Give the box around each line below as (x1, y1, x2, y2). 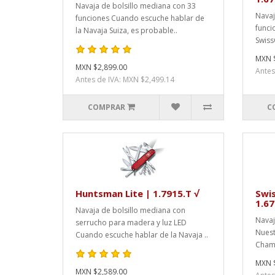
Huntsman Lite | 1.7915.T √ (76, 187, 199, 199)
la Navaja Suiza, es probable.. (76, 25, 177, 36)
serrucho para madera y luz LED (76, 217, 187, 228)
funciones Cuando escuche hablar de (76, 12, 204, 23)
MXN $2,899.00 (76, 61, 127, 72)
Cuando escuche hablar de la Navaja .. (76, 229, 208, 240)
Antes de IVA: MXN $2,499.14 (76, 74, 174, 85)
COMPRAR (87, 101, 125, 112)
